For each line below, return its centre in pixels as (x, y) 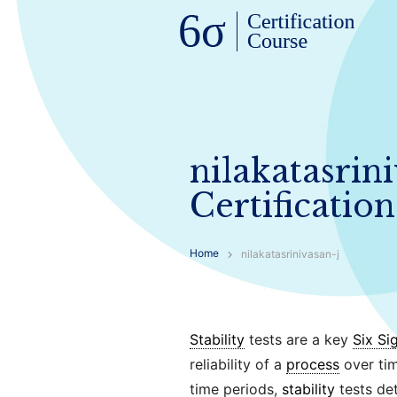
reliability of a (237, 364)
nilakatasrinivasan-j (290, 254)
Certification (292, 206)
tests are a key (298, 339)
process (312, 364)
